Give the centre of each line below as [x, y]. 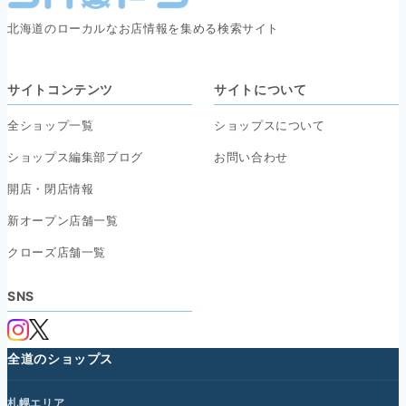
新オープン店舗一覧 [63, 221]
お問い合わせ [251, 157]
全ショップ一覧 [51, 126]
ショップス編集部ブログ [76, 157]
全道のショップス [61, 359]
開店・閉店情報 [51, 189]
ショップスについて [270, 126]
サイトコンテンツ [61, 90]
